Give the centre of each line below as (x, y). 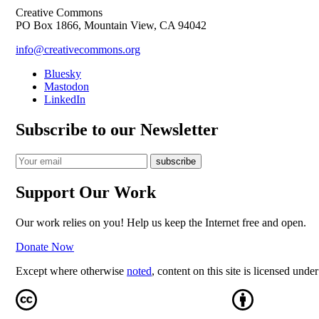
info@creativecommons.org (78, 50)
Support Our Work (86, 193)
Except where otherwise (71, 271)
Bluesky (63, 74)
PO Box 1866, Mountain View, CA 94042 (111, 26)
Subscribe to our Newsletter (117, 130)
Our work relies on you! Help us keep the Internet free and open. (161, 222)
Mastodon (67, 87)
